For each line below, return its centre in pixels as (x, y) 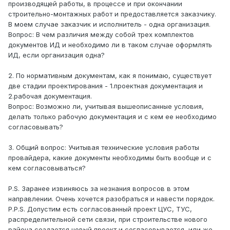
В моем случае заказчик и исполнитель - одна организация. (109, 24)
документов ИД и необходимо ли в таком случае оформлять (110, 45)
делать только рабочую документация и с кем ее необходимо (112, 117)
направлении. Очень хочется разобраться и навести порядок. (111, 199)
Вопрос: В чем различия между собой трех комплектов (101, 35)
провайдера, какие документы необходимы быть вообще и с (110, 158)
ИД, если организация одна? (56, 55)
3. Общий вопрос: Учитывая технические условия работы (104, 148)
